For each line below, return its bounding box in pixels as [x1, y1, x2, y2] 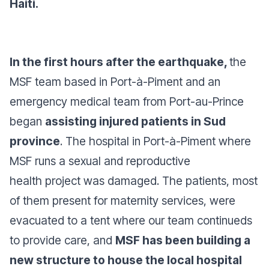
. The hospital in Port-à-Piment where [60, 134, 251, 148]
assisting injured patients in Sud [45, 114, 226, 128]
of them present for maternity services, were [10, 193, 235, 208]
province [10, 134, 60, 148]
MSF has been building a [115, 233, 250, 247]
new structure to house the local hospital [10, 253, 242, 267]
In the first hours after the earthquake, [10, 55, 229, 69]
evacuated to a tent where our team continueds [10, 213, 252, 228]
